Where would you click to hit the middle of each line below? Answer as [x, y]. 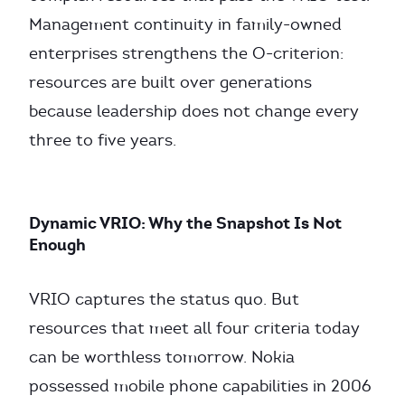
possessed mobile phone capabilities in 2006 [200, 386]
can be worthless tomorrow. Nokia [162, 357]
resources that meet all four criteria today [194, 328]
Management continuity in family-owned [185, 24]
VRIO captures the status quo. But [164, 299]
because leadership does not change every [194, 111]
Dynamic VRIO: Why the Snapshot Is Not [185, 223]
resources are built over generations [170, 82]
